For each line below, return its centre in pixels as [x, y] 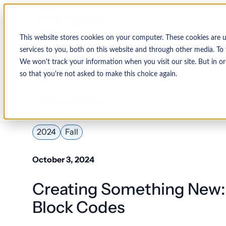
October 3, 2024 [63, 160]
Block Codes [80, 207]
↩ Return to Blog [68, 101]
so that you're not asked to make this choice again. [98, 74]
